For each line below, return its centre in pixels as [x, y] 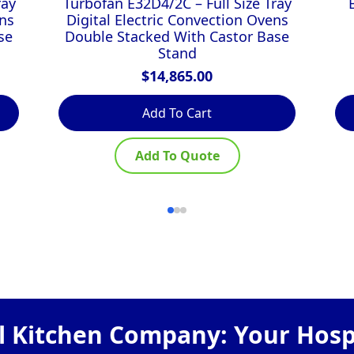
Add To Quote [177, 155]
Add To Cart [177, 113]
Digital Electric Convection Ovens [177, 19]
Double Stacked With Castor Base [177, 36]
